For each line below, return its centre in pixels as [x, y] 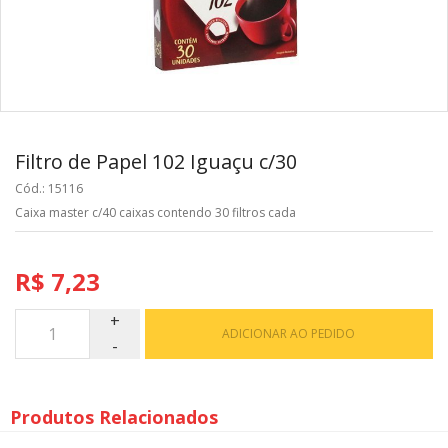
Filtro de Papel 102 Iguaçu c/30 [156, 161]
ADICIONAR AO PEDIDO [289, 333]
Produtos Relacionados [114, 417]
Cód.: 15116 [49, 188]
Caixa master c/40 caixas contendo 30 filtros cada [155, 212]
